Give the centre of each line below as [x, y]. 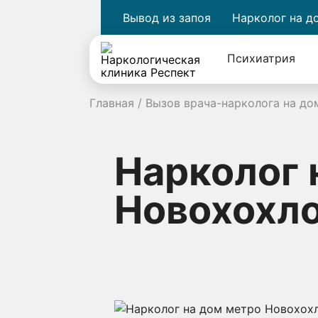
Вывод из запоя [167, 17]
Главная [112, 103]
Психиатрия [262, 58]
